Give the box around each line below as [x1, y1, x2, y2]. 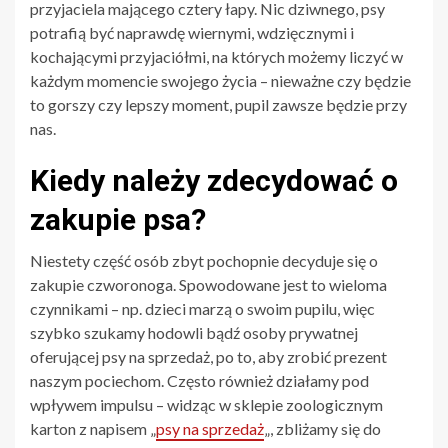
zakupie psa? [30, 202, 206, 238]
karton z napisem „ [30, 419, 156, 439]
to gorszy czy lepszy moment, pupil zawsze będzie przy [30, 95, 407, 115]
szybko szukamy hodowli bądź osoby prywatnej [30, 323, 358, 343]
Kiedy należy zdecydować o [30, 163, 398, 199]
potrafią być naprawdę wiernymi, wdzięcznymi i [30, 23, 354, 43]
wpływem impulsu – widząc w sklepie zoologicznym [30, 395, 383, 415]
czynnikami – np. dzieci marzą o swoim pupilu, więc [30, 299, 375, 319]
